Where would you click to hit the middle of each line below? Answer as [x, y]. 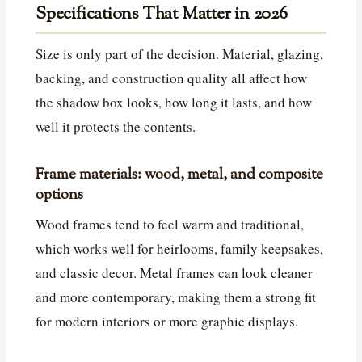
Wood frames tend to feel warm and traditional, [170, 225]
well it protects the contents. [116, 127]
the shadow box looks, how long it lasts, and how [174, 103]
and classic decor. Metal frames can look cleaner [174, 273]
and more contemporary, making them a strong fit [176, 297]
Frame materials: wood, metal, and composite [179, 175]
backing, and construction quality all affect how [171, 78]
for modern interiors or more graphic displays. [167, 322]
